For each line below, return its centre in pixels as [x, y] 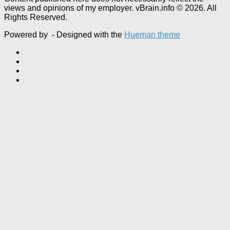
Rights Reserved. [36, 17]
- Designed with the [87, 34]
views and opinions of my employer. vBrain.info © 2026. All [110, 8]
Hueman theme [152, 34]
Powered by [27, 34]
